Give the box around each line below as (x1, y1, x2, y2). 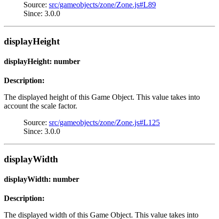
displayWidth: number (4, 175, 79, 184)
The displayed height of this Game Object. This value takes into (4, 93, 200, 102)
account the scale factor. (4, 102, 77, 110)
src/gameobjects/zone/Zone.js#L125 (49, 118, 160, 127)
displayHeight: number (4, 57, 80, 66)
